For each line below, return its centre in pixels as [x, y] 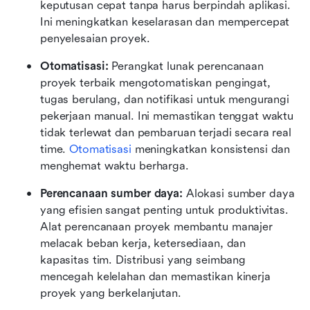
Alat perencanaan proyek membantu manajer [156, 226]
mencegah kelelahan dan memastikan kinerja [155, 276]
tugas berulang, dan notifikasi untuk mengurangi [165, 99]
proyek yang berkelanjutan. [111, 293]
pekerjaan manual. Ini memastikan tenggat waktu [167, 116]
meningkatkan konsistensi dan [211, 149]
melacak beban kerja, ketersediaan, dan [143, 243]
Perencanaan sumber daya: [111, 193]
